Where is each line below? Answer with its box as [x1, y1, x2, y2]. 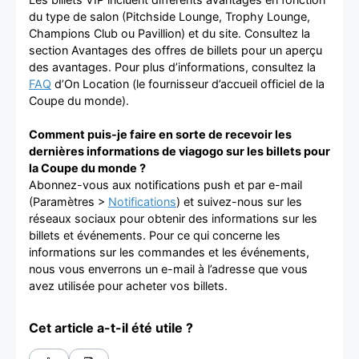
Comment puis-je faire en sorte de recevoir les [29, 127, 292, 141]
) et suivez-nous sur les [176, 194, 302, 208]
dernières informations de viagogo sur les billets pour [29, 143, 330, 158]
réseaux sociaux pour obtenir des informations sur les [29, 211, 317, 225]
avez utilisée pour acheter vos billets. [29, 278, 231, 292]
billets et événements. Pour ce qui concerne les [29, 228, 280, 242]
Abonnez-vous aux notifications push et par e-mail [29, 177, 302, 192]
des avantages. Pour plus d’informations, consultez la [29, 59, 316, 74]
